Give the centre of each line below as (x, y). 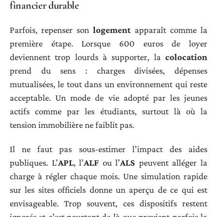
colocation (186, 57)
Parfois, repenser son (51, 30)
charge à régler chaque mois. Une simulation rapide (108, 176)
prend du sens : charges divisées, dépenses (108, 70)
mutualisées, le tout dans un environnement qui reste (108, 84)
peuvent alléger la (171, 163)
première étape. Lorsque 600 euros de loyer (108, 43)
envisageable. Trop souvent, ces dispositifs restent (108, 203)
